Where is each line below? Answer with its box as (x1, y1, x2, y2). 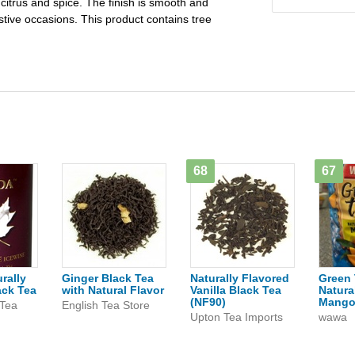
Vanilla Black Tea (190, 284, 281, 296)
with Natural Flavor (62, 284, 164, 296)
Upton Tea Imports (190, 311, 283, 323)
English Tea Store (62, 299, 150, 311)
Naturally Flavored (190, 272, 289, 284)
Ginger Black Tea (62, 272, 154, 284)
